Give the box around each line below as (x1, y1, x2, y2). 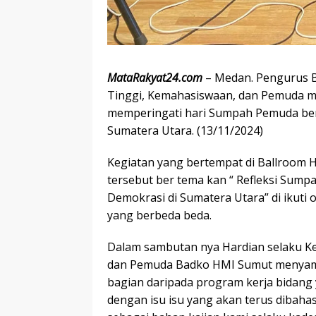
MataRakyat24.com (107, 70, 202, 86)
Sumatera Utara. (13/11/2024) (107, 123, 263, 139)
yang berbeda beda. (107, 207, 212, 224)
